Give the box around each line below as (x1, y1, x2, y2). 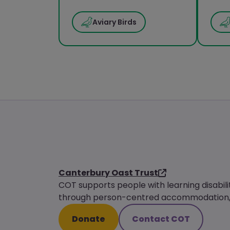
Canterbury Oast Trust (59, 167, 158, 179)
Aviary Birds (92, 16, 137, 27)
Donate (72, 213, 105, 225)
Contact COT (132, 213, 190, 225)
